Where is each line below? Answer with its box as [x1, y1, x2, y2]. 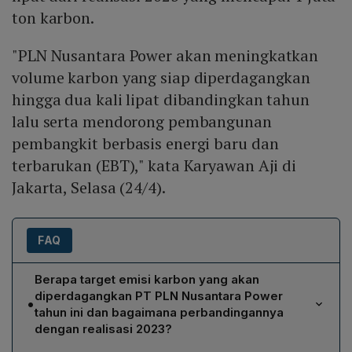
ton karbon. [12, 6, 94, 28]
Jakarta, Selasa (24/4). [12, 176, 166, 198]
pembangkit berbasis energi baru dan [12, 132, 279, 154]
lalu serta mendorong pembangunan [12, 110, 272, 132]
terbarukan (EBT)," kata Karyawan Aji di [12, 154, 297, 176]
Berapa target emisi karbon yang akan [35, 271, 259, 287]
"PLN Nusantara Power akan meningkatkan [12, 44, 319, 66]
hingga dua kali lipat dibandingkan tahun [12, 88, 310, 110]
